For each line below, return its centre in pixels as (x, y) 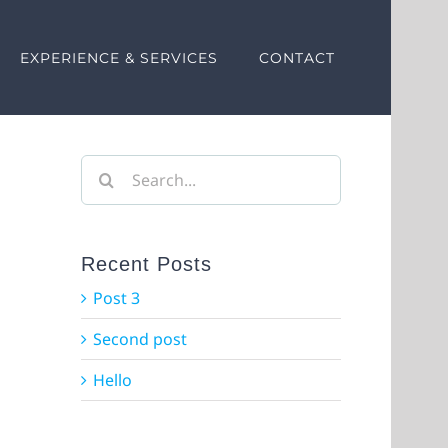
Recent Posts (147, 264)
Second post (140, 339)
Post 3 (117, 298)
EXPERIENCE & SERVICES (119, 57)
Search (106, 164)
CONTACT (297, 57)
